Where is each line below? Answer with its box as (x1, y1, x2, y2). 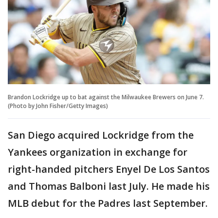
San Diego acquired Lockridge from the (8, 128, 194, 142)
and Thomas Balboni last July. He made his (8, 180, 210, 193)
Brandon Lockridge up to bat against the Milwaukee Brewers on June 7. (8, 93, 204, 102)
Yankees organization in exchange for (8, 145, 187, 159)
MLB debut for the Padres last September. (8, 197, 208, 210)
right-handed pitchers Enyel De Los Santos (8, 163, 210, 176)
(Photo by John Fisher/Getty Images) (8, 102, 108, 110)
